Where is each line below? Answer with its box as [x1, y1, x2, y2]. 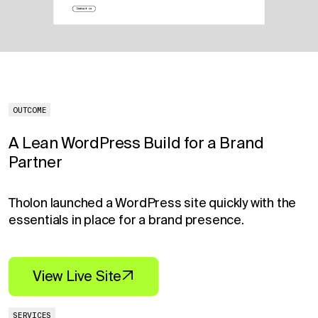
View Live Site [33, 267, 122, 286]
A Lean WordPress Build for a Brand [9, 133, 264, 154]
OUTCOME [13, 105, 47, 116]
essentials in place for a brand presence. [9, 212, 244, 229]
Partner [9, 152, 62, 173]
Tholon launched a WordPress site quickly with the [9, 194, 297, 212]
